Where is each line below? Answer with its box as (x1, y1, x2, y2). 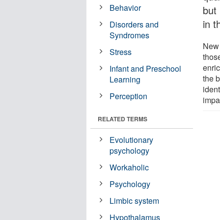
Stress (110, 46, 132, 57)
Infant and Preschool (110, 62, 182, 74)
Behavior (110, 1, 141, 13)
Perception (110, 90, 148, 102)
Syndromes (110, 29, 150, 41)
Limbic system (110, 194, 160, 206)
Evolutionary (110, 134, 154, 145)
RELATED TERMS (98, 114, 147, 123)
